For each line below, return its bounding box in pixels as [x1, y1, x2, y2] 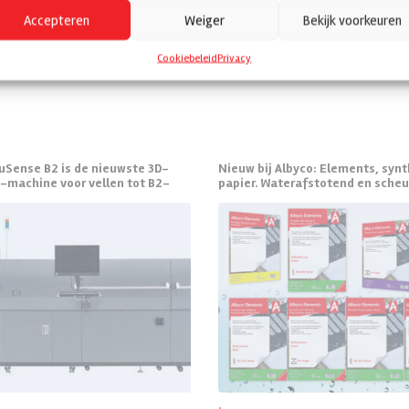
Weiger [184, 11, 225, 28]
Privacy [217, 51, 252, 65]
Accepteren [23, 11, 89, 28]
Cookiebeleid [157, 51, 218, 65]
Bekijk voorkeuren [302, 11, 402, 28]
